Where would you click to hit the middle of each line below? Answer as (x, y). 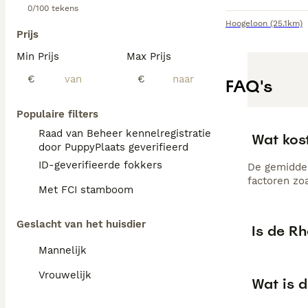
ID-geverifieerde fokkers (100, 165)
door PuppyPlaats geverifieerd (113, 147)
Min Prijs (38, 56)
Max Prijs (149, 56)
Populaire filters (57, 114)
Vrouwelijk (65, 275)
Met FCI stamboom (86, 190)
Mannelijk (63, 250)
